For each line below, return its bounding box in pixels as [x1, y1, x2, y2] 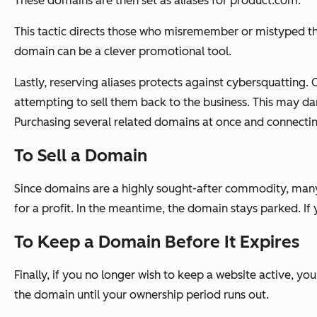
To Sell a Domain [14, 145, 147, 166]
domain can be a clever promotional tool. [14, 45, 231, 59]
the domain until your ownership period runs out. [14, 288, 269, 302]
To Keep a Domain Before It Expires [14, 231, 299, 253]
